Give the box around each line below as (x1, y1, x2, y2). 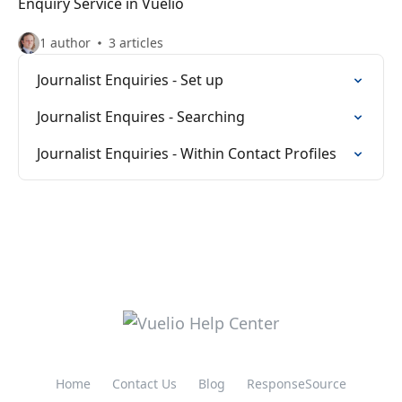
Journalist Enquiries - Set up (37, 70, 223, 90)
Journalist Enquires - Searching (37, 107, 245, 127)
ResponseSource (247, 375, 346, 392)
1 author (39, 34, 91, 51)
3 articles (109, 34, 163, 51)
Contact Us (112, 375, 177, 392)
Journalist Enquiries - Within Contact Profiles (37, 144, 336, 163)
